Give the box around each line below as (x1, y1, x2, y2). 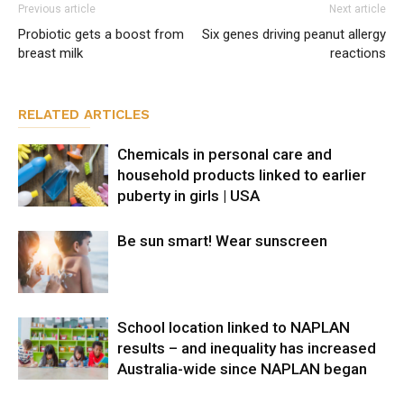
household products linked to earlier (117, 165, 366, 184)
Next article (329, 2, 386, 15)
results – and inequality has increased (117, 338, 376, 357)
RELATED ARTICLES (18, 106, 150, 123)
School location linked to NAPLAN (117, 317, 350, 336)
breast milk (18, 44, 83, 61)
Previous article (18, 2, 96, 15)
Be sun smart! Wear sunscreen (117, 231, 327, 250)
